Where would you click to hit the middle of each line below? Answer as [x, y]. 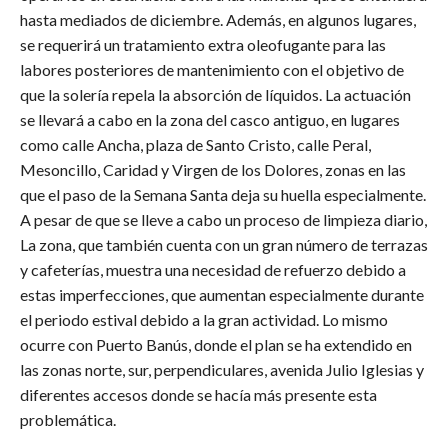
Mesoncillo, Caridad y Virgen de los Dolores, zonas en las [213, 170]
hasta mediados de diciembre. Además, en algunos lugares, [218, 20]
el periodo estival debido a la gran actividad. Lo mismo [204, 320]
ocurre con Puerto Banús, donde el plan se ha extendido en [216, 345]
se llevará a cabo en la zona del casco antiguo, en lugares [210, 120]
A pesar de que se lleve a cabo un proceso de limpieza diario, [223, 220]
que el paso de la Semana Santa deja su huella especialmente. [223, 195]
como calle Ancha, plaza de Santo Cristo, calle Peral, [195, 145]
